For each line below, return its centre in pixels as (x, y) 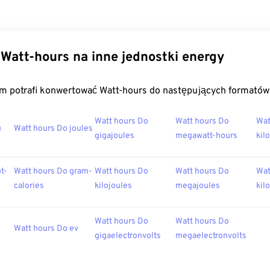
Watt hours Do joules (53, 129)
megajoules (198, 186)
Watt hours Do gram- (53, 171)
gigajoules (115, 136)
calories (29, 186)
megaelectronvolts (211, 236)
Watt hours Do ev (46, 229)
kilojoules (113, 186)
